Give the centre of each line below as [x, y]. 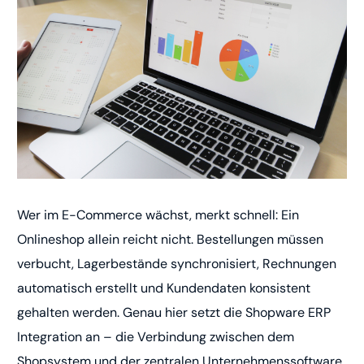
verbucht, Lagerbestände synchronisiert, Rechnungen [177, 264]
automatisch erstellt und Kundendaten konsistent [164, 288]
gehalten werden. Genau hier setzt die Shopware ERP [174, 313]
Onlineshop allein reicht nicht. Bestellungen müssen [171, 240]
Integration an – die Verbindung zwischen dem [156, 337]
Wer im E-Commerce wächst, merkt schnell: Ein [158, 215]
